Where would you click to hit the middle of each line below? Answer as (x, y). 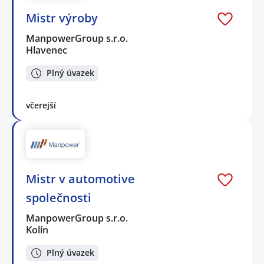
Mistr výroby (62, 18)
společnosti (59, 197)
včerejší (41, 105)
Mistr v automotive (80, 179)
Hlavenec (47, 50)
